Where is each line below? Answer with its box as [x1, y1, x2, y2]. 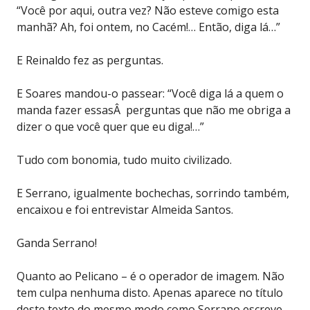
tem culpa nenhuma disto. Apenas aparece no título [17, 284, 283, 300]
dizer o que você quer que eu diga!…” [17, 118, 204, 134]
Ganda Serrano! [17, 235, 97, 250]
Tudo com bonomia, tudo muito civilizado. [17, 152, 232, 167]
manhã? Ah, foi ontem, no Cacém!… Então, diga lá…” [17, 19, 280, 35]
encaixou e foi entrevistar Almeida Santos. [17, 201, 233, 217]
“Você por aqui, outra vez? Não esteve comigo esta [17, 2, 279, 18]
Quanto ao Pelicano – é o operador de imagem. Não [17, 268, 284, 284]
